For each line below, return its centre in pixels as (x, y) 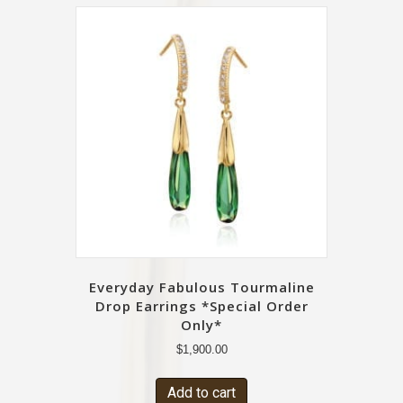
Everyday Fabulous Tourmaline (201, 287)
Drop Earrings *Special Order (201, 306)
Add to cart (201, 393)
